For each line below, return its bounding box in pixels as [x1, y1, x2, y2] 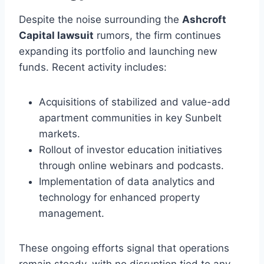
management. [39, 207, 104, 220]
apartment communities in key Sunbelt [39, 112, 222, 124]
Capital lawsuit [19, 29, 94, 42]
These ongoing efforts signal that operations [19, 242, 229, 255]
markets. [39, 128, 80, 140]
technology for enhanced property [39, 192, 200, 204]
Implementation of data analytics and [39, 176, 215, 188]
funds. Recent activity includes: [19, 61, 167, 74]
